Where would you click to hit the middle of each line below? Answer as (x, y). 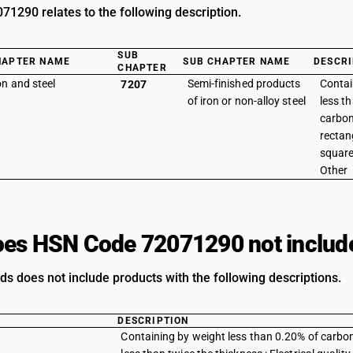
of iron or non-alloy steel (246, 101)
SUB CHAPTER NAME (237, 61)
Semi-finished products (244, 84)
